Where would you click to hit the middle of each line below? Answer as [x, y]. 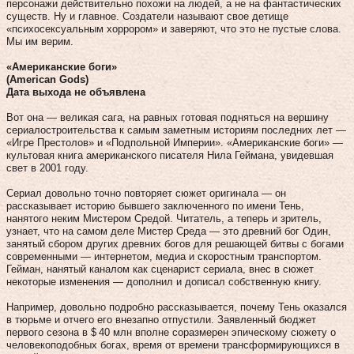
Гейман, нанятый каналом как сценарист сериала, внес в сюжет [160, 269]
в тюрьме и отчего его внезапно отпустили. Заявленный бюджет [161, 319]
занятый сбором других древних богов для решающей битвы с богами [175, 243]
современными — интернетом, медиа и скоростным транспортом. [164, 256]
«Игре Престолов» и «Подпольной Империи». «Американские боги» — [175, 142]
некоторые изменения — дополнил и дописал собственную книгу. [164, 281]
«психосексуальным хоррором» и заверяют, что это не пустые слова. [174, 28]
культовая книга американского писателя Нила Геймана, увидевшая [170, 155]
